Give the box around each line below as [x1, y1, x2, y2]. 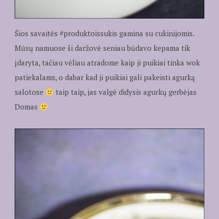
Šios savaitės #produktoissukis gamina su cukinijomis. [14, 28, 194, 39]
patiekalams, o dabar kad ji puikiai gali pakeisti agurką [14, 72, 195, 83]
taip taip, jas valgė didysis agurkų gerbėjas [53, 87, 197, 97]
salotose [14, 87, 45, 97]
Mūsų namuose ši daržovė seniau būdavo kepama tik [14, 43, 190, 53]
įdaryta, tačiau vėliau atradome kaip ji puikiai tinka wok [14, 58, 200, 68]
